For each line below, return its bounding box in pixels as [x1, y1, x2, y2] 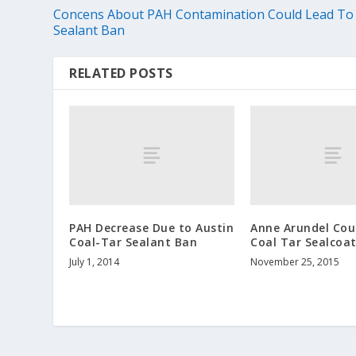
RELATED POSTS [69, 64, 173, 83]
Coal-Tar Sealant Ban [69, 234, 198, 250]
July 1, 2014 [69, 254, 120, 269]
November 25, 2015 [250, 254, 340, 269]
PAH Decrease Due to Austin [69, 219, 234, 235]
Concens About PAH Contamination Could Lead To [53, 6, 354, 24]
